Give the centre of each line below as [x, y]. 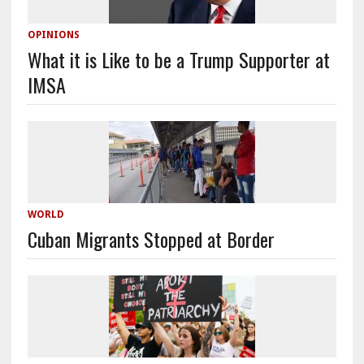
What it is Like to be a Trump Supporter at [178, 60]
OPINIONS [53, 35]
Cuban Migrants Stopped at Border [151, 239]
